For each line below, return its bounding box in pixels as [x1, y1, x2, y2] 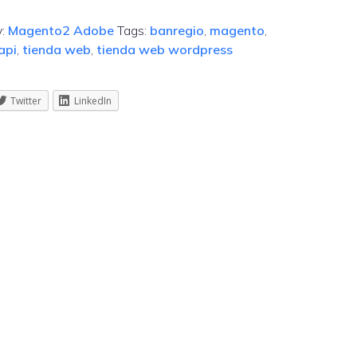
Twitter [10, 94, 42, 108]
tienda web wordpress [96, 41, 233, 57]
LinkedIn [74, 94, 112, 108]
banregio [150, 22, 205, 38]
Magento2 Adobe [8, 22, 115, 38]
